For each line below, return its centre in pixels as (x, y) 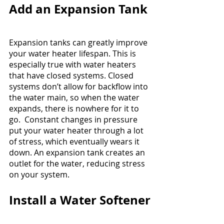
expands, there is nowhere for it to (75, 109)
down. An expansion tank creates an (78, 153)
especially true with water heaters (73, 65)
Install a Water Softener (80, 200)
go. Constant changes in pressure (74, 120)
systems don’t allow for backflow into (79, 87)
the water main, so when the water (75, 98)
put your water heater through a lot (77, 131)
